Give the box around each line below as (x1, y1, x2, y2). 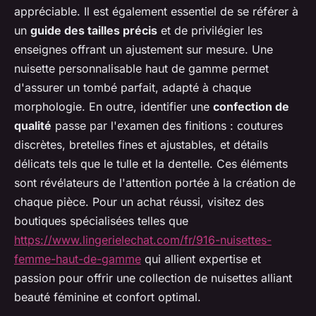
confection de (213, 99, 289, 114)
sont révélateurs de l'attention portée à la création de (14, 176, 296, 190)
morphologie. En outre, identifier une (14, 99, 213, 114)
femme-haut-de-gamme (14, 252, 141, 267)
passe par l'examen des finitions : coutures (51, 119, 283, 133)
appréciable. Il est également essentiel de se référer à (14, 4, 298, 19)
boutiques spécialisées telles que (14, 214, 188, 229)
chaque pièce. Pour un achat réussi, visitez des (14, 195, 264, 209)
